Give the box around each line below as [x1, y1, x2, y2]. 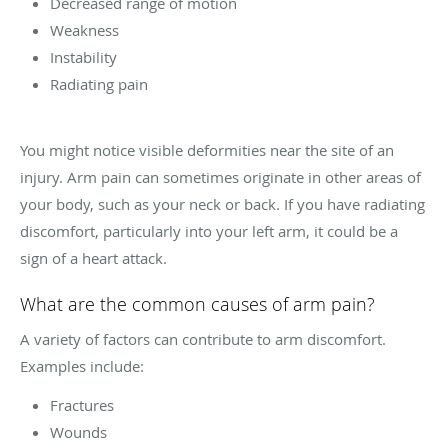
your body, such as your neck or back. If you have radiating [20, 193, 425, 214]
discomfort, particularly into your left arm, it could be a [20, 220, 398, 241]
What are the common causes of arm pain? [20, 291, 375, 316]
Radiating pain [50, 73, 148, 94]
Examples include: [20, 355, 144, 376]
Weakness [50, 19, 119, 40]
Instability [50, 46, 117, 67]
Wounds [50, 421, 107, 442]
